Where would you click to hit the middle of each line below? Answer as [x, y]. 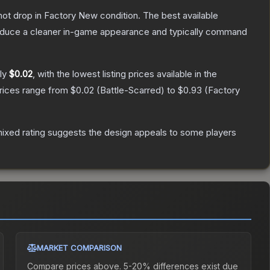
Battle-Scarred [130, 90]
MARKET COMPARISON [80, 248]
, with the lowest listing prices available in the [125, 74]
